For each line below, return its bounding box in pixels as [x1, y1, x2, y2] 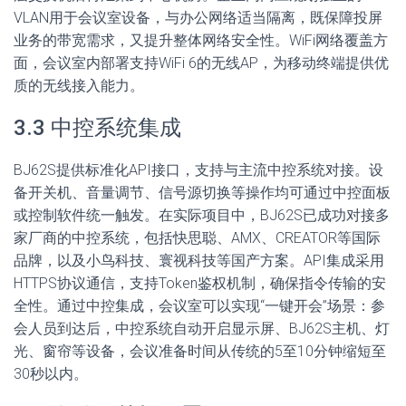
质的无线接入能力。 [14, 77, 144, 94]
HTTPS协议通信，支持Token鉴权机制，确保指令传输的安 [14, 275, 386, 292]
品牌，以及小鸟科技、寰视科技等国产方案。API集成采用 [14, 252, 384, 269]
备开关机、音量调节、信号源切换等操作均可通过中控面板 [14, 184, 391, 201]
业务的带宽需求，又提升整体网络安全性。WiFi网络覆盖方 [14, 32, 388, 49]
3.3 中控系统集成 [14, 115, 181, 140]
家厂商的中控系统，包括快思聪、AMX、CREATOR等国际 [14, 229, 381, 246]
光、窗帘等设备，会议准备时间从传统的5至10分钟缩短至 [14, 343, 386, 360]
